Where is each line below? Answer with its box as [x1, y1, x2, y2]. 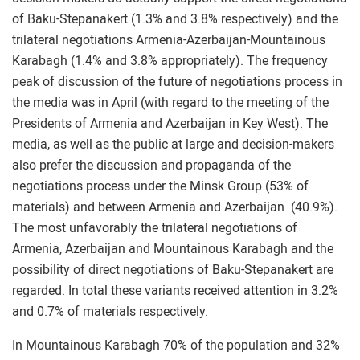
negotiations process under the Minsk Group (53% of [12, 178, 309, 194]
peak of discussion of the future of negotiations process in [12, 74, 342, 89]
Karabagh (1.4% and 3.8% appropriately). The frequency [12, 53, 328, 68]
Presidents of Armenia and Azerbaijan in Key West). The [12, 116, 328, 131]
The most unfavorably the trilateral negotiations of [12, 220, 297, 235]
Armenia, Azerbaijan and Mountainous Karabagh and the [12, 241, 333, 256]
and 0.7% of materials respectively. [12, 304, 208, 319]
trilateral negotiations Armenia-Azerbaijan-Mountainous [12, 32, 325, 47]
